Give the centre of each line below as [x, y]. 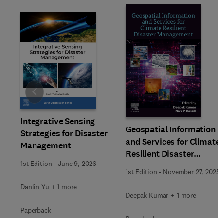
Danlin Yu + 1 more [49, 187]
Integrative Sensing [58, 121]
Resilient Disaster [160, 154]
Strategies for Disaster [64, 133]
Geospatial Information [171, 129]
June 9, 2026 [77, 163]
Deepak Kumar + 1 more [161, 195]
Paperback [36, 210]
